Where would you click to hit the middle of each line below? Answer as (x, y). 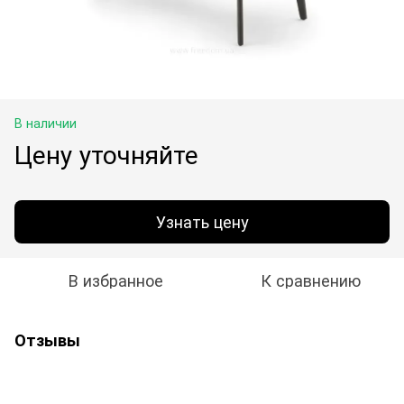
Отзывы (47, 340)
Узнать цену (202, 221)
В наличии (46, 122)
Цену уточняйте (106, 153)
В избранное (115, 279)
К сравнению (310, 279)
